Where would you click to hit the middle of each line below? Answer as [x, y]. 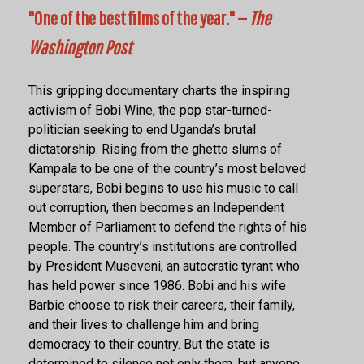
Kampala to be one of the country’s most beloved [167, 169]
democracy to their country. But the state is [149, 344]
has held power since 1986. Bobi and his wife [157, 286]
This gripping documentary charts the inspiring [159, 91]
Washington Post [80, 48]
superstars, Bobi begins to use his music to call [163, 188]
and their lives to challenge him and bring [144, 325]
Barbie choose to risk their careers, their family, [162, 305]
